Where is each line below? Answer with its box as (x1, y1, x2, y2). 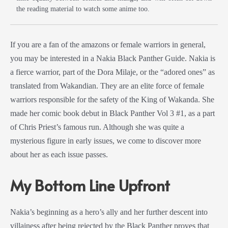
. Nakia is (185, 53, 215, 64)
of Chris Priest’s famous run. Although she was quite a (10, 122, 184, 132)
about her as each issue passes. (10, 150, 108, 160)
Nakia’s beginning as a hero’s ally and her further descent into (10, 207, 208, 217)
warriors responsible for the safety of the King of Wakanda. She (10, 95, 214, 105)
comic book (42, 108, 79, 119)
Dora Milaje (97, 67, 136, 77)
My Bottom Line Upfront (10, 174, 170, 195)
